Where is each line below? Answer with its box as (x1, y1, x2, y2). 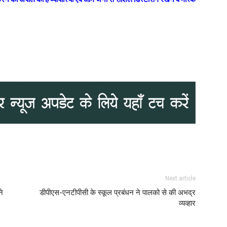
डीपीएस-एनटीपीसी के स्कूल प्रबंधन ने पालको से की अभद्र (40, 187, 196, 197)
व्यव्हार (179, 198, 196, 208)
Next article (165, 174, 196, 182)
